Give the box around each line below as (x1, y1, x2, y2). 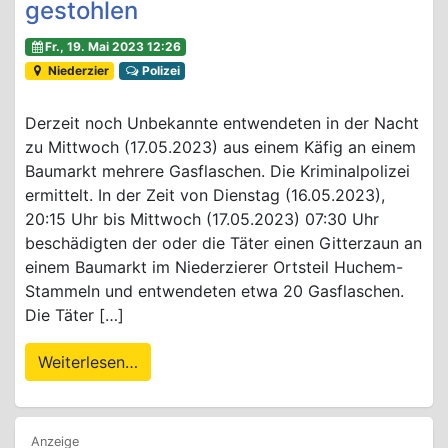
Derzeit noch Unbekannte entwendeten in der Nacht (25, 113, 419, 134)
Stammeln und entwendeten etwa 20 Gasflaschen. (25, 281, 404, 302)
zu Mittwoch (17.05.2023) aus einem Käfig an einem (25, 137, 416, 158)
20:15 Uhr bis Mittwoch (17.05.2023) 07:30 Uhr (25, 209, 379, 230)
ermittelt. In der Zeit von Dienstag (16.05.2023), (25, 185, 385, 206)
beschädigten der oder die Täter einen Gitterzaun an (25, 233, 422, 254)
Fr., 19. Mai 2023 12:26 (45, 39, 182, 55)
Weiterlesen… (38, 352, 138, 373)
